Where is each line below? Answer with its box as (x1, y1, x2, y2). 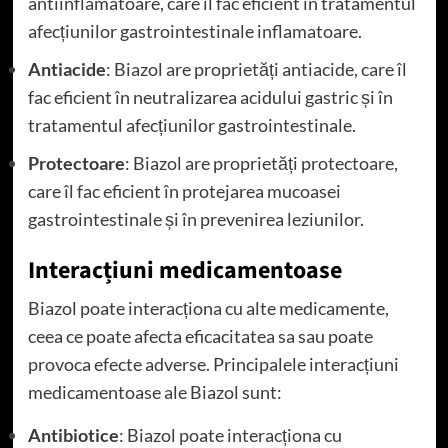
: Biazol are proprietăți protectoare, (124, 151, 398, 174)
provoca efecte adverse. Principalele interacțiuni (27, 352, 399, 375)
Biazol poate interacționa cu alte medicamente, (27, 296, 389, 319)
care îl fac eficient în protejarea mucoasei (27, 179, 341, 202)
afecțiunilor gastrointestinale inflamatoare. (27, 19, 362, 42)
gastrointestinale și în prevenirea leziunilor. (27, 207, 364, 230)
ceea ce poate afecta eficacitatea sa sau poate (27, 324, 373, 347)
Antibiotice (27, 423, 119, 446)
